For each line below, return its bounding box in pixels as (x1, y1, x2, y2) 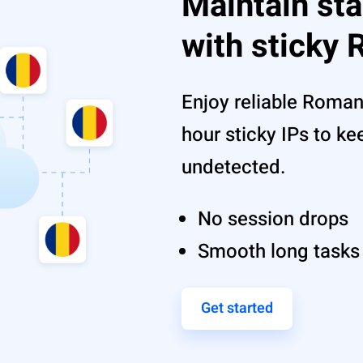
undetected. (181, 153, 286, 181)
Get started (201, 297, 273, 319)
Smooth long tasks (198, 237, 360, 266)
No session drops (198, 205, 348, 233)
